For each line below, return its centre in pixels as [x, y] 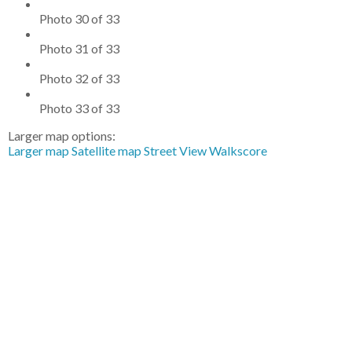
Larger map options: [62, 135]
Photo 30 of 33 [79, 18]
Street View [175, 150]
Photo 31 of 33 [79, 48]
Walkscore [238, 150]
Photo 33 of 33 [79, 108]
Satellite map [106, 150]
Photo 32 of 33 [79, 78]
